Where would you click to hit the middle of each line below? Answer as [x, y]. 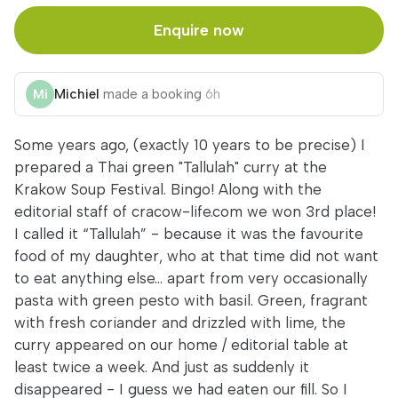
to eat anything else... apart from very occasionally [191, 278]
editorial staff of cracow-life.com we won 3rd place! [195, 211]
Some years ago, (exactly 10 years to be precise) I [190, 145]
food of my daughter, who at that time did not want [196, 256]
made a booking [152, 94]
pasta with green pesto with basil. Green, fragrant [191, 300]
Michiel [77, 94]
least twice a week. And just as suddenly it [162, 367]
